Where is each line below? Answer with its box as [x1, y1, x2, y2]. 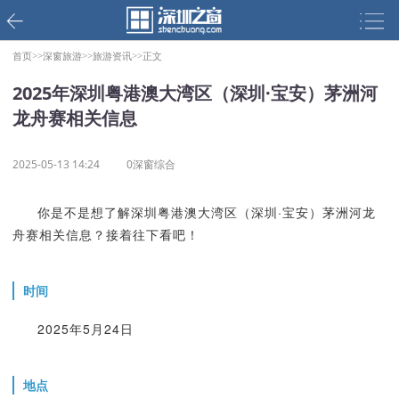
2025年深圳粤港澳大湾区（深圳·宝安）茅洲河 [12, 81, 378, 105]
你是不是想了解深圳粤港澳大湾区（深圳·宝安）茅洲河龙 [37, 203, 376, 221]
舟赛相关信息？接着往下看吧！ [12, 225, 199, 243]
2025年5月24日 [37, 320, 134, 338]
